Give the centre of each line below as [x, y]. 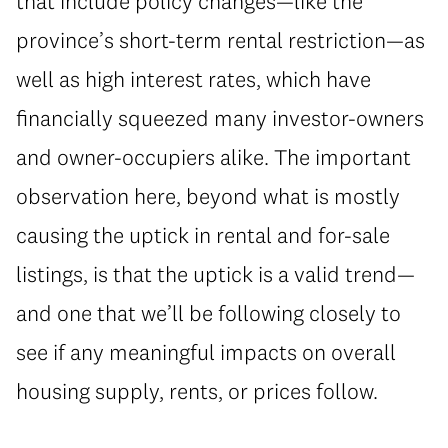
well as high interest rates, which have [193, 79]
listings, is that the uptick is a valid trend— [215, 274]
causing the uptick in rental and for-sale [203, 235]
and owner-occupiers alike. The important [213, 157]
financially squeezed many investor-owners [220, 118]
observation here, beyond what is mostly [208, 196]
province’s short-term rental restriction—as [220, 40]
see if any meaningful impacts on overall [206, 352]
